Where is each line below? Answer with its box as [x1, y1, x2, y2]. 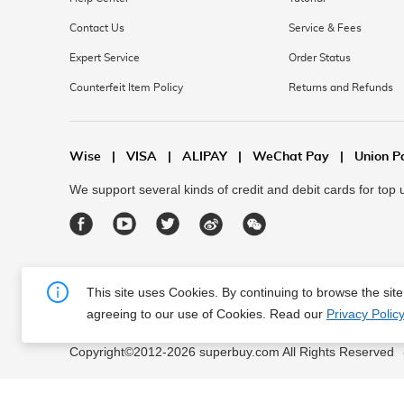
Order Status [288, 52, 351, 63]
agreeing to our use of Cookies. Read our [87, 307, 326, 321]
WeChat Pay [252, 151, 329, 163]
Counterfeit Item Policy [69, 82, 183, 93]
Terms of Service [217, 318, 313, 333]
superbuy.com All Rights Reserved [196, 344, 394, 359]
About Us [69, 318, 122, 333]
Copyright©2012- [69, 344, 167, 359]
